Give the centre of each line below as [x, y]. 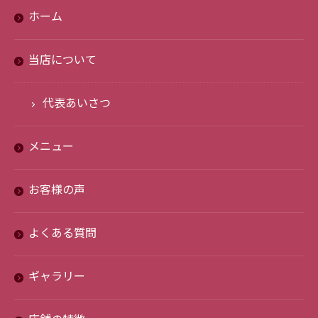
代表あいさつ [77, 104]
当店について [62, 61]
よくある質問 [62, 234]
